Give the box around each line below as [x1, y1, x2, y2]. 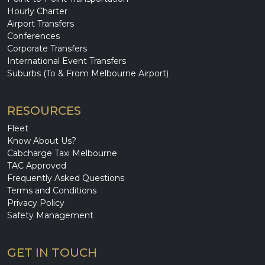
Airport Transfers [7, 18, 74, 30]
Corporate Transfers [7, 43, 87, 54]
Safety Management [7, 210, 93, 221]
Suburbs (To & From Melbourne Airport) [7, 68, 169, 79]
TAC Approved [7, 160, 66, 172]
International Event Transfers [7, 56, 126, 67]
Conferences [7, 31, 60, 42]
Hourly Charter [7, 6, 67, 17]
